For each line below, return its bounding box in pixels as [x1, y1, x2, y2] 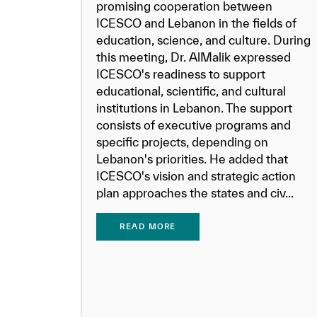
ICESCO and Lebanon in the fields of [96, 16, 296, 30]
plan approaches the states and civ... [96, 186, 294, 200]
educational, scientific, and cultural [96, 84, 286, 98]
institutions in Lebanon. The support [96, 101, 292, 115]
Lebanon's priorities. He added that [96, 152, 288, 166]
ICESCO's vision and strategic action [96, 169, 296, 183]
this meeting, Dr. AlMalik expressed [96, 50, 291, 64]
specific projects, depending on [96, 135, 268, 149]
